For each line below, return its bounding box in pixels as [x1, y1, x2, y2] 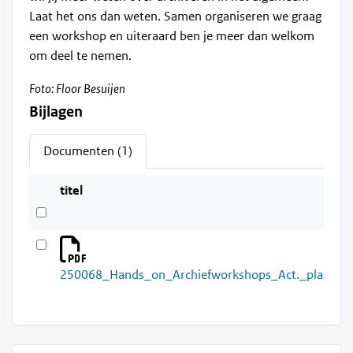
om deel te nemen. [29, 48, 132, 65]
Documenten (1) [43, 143, 133, 159]
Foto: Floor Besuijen [29, 81, 126, 98]
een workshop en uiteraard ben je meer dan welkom [29, 28, 315, 45]
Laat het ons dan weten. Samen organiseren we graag [29, 9, 322, 25]
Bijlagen [29, 102, 84, 122]
